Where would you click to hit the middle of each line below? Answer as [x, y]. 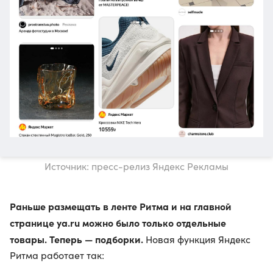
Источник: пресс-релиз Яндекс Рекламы [136, 166]
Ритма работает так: [57, 255]
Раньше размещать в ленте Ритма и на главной [121, 206]
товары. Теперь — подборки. [76, 239]
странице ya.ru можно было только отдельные [118, 222]
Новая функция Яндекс [197, 239]
